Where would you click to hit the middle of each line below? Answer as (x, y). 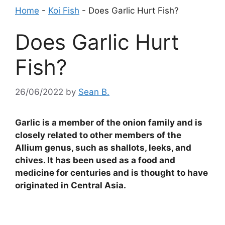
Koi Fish (64, 10)
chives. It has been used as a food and (95, 160)
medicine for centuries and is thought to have (111, 173)
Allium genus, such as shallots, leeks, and (103, 147)
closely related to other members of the (98, 135)
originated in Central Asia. (71, 185)
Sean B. (94, 92)
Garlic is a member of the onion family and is (109, 122)
